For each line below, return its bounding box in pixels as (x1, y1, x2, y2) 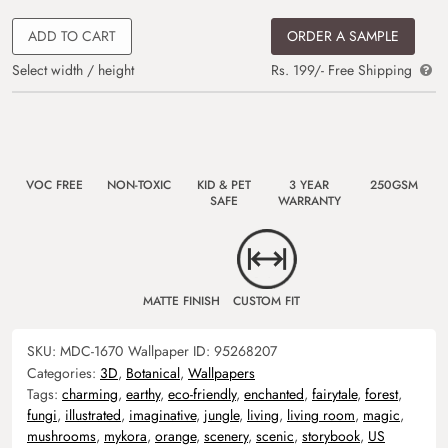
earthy (126, 383, 160, 404)
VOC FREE (25, 175, 83, 194)
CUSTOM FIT (233, 291, 300, 310)
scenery (204, 425, 248, 446)
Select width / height (12, 59, 134, 80)
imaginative (129, 404, 196, 425)
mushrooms (27, 425, 96, 446)
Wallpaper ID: (128, 340, 214, 361)
